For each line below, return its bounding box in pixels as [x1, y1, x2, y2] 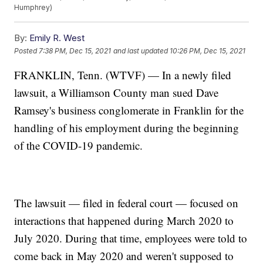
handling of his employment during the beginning [14, 120, 240, 136]
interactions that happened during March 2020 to [14, 213, 234, 228]
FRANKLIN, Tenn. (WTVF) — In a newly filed [14, 68, 232, 83]
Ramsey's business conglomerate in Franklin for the [14, 103, 244, 118]
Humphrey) [14, 3, 53, 12]
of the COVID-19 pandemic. [14, 138, 143, 153]
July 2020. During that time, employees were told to [14, 231, 248, 246]
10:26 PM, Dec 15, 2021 [170, 46, 246, 55]
